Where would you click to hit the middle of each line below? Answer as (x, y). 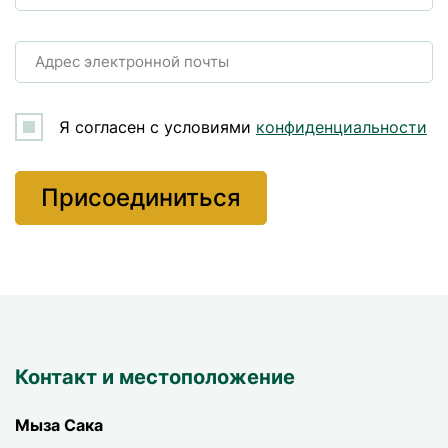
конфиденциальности (341, 127)
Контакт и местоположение (155, 377)
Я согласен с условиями (157, 127)
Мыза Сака (59, 425)
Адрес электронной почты (132, 61)
